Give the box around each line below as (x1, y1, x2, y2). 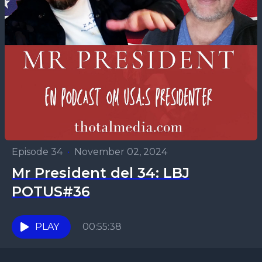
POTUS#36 (12, 183, 90, 200)
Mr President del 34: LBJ (12, 164, 189, 181)
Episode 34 (12, 146, 63, 157)
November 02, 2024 (74, 146, 167, 157)
